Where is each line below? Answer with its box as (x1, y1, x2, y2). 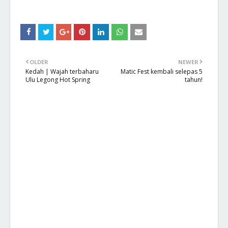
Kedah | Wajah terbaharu (25, 67, 99, 76)
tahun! (185, 75, 203, 84)
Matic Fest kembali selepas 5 (121, 67, 203, 76)
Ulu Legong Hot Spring (25, 75, 90, 84)
